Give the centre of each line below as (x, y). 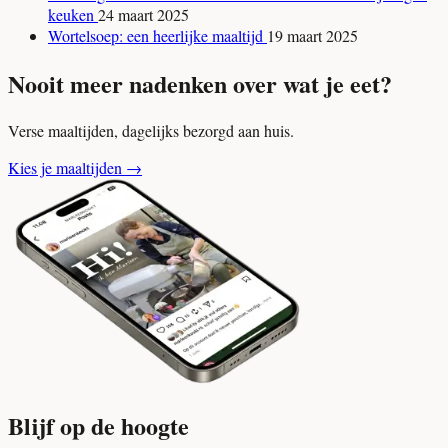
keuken (73, 14)
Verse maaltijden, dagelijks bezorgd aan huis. (151, 131)
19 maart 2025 (312, 35)
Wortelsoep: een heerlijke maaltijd (157, 35)
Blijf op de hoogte (98, 426)
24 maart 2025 (143, 14)
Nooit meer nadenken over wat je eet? (200, 83)
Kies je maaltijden (65, 168)
